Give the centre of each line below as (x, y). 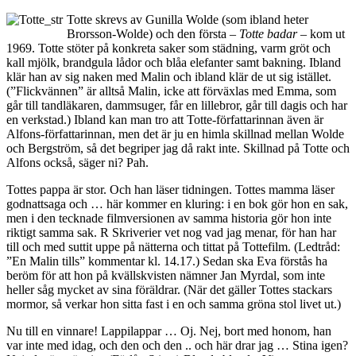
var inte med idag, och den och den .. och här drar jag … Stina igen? (177, 345)
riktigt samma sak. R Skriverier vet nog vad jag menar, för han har (171, 232)
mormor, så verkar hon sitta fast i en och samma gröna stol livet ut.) (174, 304)
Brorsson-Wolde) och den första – (153, 33)
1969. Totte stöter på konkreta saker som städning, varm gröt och (168, 48)
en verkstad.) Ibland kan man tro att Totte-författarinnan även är (165, 119)
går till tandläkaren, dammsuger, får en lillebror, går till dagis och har (177, 105)
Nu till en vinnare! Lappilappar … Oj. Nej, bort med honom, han (169, 331)
